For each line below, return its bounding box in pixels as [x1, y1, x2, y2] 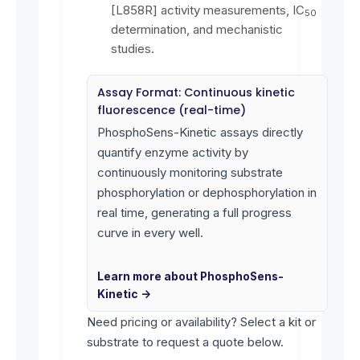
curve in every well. [97, 224, 203, 240]
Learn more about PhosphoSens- [97, 269, 284, 283]
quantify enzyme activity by [97, 144, 248, 160]
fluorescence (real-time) [97, 101, 246, 118]
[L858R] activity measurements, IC [111, 2, 305, 18]
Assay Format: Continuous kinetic [97, 84, 295, 100]
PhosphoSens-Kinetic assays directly [97, 124, 303, 140]
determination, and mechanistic [111, 21, 283, 37]
